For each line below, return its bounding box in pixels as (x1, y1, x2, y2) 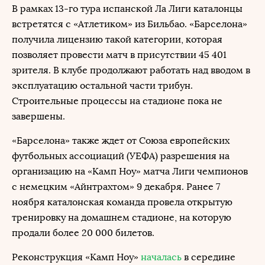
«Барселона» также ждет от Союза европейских (12, 135, 230, 146)
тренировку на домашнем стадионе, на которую (12, 212, 231, 223)
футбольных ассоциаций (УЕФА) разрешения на (12, 150, 230, 161)
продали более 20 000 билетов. (12, 227, 157, 238)
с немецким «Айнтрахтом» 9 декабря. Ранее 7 (12, 181, 220, 192)
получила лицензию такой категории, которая (12, 34, 222, 45)
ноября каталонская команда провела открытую (12, 196, 232, 208)
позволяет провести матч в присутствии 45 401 (12, 49, 227, 60)
